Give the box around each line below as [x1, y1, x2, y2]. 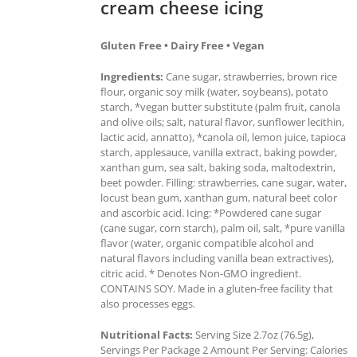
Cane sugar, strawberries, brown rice [163, 69, 337, 84]
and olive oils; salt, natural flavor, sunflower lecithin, [100, 114, 344, 129]
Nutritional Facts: [100, 327, 193, 342]
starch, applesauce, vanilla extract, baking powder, [100, 144, 337, 159]
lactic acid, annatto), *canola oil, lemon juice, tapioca [100, 129, 346, 144]
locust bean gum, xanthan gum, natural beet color [100, 190, 337, 205]
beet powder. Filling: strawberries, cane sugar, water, [100, 175, 347, 190]
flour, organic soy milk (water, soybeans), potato [100, 84, 328, 99]
